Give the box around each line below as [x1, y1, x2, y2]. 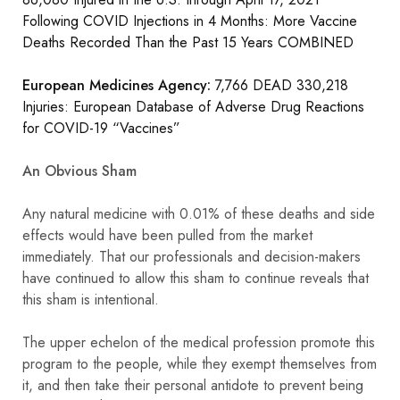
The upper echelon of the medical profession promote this [22, 331, 375, 353]
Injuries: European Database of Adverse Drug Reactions [22, 96, 364, 117]
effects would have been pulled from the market [22, 224, 312, 246]
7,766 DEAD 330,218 [211, 74, 348, 96]
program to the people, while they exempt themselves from [22, 353, 377, 374]
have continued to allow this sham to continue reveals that [22, 267, 369, 288]
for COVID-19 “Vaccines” [22, 117, 180, 138]
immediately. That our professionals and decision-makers [22, 246, 361, 267]
